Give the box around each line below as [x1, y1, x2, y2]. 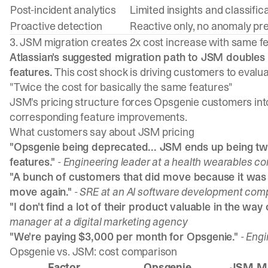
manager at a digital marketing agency [10, 214, 188, 229]
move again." [10, 184, 72, 199]
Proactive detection [10, 19, 102, 33]
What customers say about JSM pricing [10, 124, 194, 139]
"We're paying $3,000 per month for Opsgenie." [10, 229, 238, 244]
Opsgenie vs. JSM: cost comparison [10, 244, 178, 259]
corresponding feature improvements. [10, 109, 187, 124]
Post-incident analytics [10, 2, 116, 17]
